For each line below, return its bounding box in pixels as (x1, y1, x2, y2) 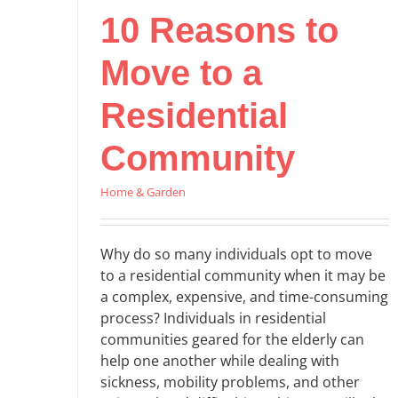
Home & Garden (100, 184, 186, 201)
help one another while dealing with (100, 351, 339, 371)
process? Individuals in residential (100, 308, 326, 329)
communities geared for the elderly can (100, 330, 364, 350)
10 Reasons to (100, 11, 338, 51)
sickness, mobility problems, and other (100, 372, 360, 393)
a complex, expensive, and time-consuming (100, 287, 388, 307)
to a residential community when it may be (100, 266, 386, 286)
